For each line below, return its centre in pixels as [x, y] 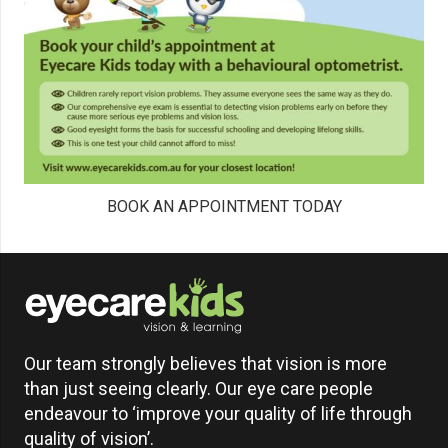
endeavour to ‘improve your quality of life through [218, 413]
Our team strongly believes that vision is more [205, 363]
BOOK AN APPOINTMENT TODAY [224, 206]
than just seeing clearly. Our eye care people [198, 388]
